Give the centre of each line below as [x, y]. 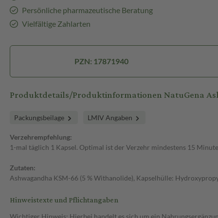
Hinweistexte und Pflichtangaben [64, 200]
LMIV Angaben [110, 118]
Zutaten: [23, 168]
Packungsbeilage [40, 118]
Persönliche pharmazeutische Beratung [87, 10]
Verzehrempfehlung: [41, 137]
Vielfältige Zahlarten [56, 24]
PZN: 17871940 [101, 61]
